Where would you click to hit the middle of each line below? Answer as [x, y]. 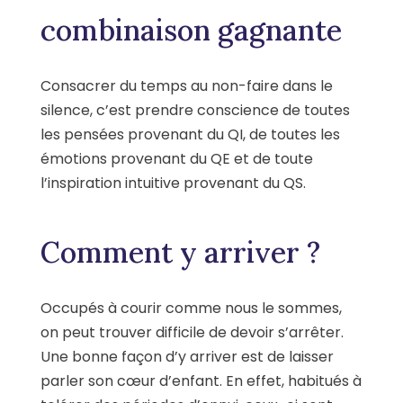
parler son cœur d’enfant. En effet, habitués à [201, 381]
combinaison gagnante [191, 30]
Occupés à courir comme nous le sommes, [191, 308]
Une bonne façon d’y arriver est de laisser [187, 356]
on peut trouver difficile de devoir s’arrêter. [192, 332]
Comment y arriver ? [180, 252]
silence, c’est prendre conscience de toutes [195, 110]
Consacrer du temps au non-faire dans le [187, 85]
